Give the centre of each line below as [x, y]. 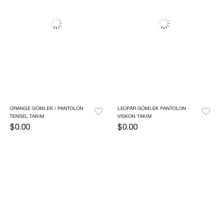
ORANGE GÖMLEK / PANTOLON [47, 109]
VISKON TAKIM [135, 117]
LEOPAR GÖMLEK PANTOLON [152, 109]
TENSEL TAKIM [27, 117]
